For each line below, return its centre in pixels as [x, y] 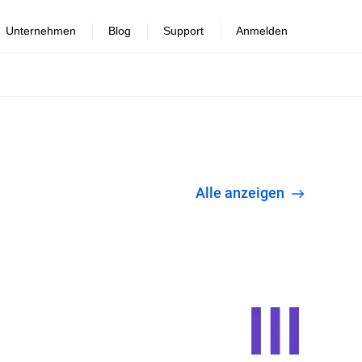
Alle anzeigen [246, 192]
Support [183, 31]
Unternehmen [41, 31]
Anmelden [262, 31]
